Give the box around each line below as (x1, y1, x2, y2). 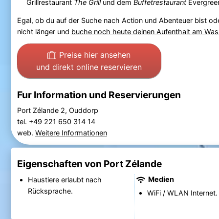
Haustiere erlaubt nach (27, 175, 102, 184)
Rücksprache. (27, 186, 73, 195)
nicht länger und (17, 27, 71, 36)
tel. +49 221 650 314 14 (17, 117, 97, 126)
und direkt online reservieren (36, 62, 142, 72)
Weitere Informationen (35, 128, 107, 137)
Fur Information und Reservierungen (17, 88, 181, 101)
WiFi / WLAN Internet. (147, 189, 218, 197)
